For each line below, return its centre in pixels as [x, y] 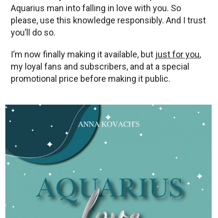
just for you [177, 54]
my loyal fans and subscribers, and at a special [100, 67]
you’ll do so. [33, 33]
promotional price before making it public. [91, 79]
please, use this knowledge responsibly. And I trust [108, 20]
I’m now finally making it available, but [83, 54]
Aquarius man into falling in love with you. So [96, 8]
